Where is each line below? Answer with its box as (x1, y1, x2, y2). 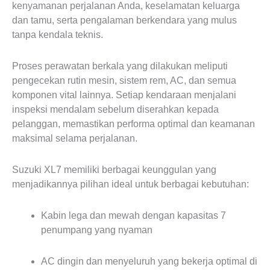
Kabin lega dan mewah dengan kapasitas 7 (41, 210, 226, 221)
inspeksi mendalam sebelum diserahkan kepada (12, 104, 219, 115)
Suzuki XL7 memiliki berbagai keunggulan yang (12, 165, 216, 175)
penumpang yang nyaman (41, 225, 152, 235)
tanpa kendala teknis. (12, 30, 103, 40)
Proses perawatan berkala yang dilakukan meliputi (12, 61, 228, 71)
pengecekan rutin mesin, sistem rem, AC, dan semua (12, 75, 236, 86)
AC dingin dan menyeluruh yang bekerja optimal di (41, 256, 257, 266)
